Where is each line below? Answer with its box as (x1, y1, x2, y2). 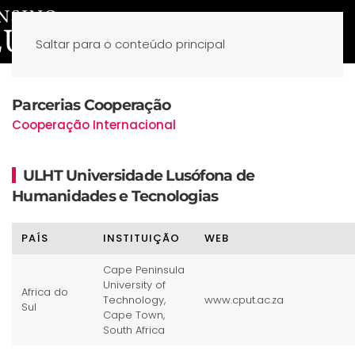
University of (103, 277, 166, 292)
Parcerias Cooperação (12, 96, 170, 114)
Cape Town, (103, 307, 165, 323)
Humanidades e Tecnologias (12, 187, 219, 205)
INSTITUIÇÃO (103, 231, 181, 246)
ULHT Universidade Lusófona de (22, 166, 255, 185)
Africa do (21, 284, 68, 300)
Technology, (103, 292, 166, 307)
